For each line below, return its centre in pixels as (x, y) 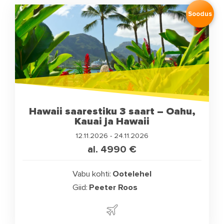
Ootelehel (132, 174)
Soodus (200, 14)
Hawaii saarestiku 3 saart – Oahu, (112, 111)
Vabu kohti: (91, 174)
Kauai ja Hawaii (112, 121)
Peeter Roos (113, 188)
